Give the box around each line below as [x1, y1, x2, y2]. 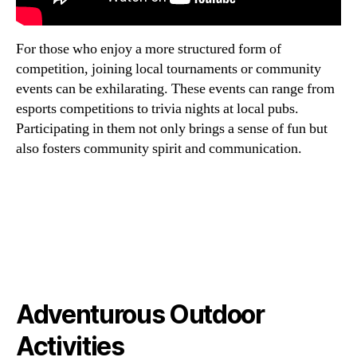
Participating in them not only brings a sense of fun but [16, 120, 328, 139]
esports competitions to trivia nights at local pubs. [16, 100, 299, 119]
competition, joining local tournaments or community [16, 60, 321, 79]
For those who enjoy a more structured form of [16, 40, 281, 59]
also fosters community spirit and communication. [16, 139, 302, 159]
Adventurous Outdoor [16, 298, 265, 330]
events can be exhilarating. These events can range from [16, 80, 335, 99]
